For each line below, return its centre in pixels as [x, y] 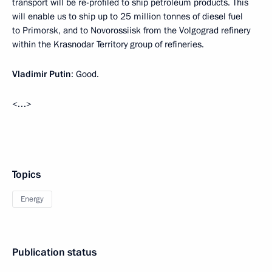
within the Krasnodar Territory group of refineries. [108, 44]
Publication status [54, 252]
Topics [26, 174]
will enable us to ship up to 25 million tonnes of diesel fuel [127, 16]
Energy [32, 199]
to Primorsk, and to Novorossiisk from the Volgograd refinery [131, 30]
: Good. [85, 74]
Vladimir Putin [42, 74]
